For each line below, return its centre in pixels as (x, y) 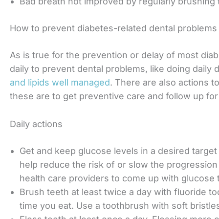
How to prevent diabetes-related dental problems (113, 28)
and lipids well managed (60, 82)
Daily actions (36, 124)
